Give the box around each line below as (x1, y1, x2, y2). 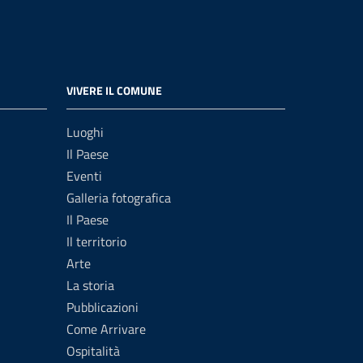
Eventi (66, 166, 102, 186)
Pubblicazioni (66, 297, 139, 317)
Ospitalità (66, 341, 120, 361)
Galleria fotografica (66, 188, 171, 207)
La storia (66, 275, 114, 295)
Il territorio (66, 232, 126, 251)
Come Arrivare (66, 319, 146, 339)
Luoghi (66, 122, 104, 142)
